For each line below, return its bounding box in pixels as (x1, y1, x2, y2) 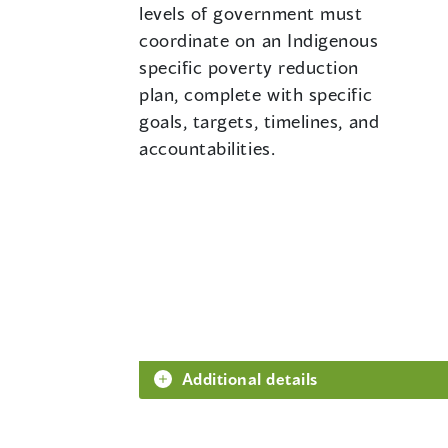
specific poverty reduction (139, 56, 360, 79)
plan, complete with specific (139, 83, 373, 106)
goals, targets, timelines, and (139, 110, 380, 133)
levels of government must (139, 2, 363, 25)
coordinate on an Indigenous (139, 29, 379, 52)
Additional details (182, 369, 318, 389)
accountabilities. (139, 137, 276, 160)
